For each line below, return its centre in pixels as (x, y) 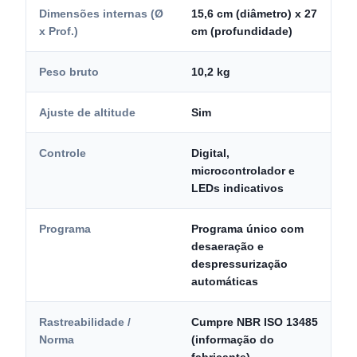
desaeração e (228, 246)
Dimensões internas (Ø (101, 14)
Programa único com (247, 229)
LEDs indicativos (237, 188)
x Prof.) (59, 31)
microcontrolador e (243, 171)
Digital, (210, 153)
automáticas (225, 281)
